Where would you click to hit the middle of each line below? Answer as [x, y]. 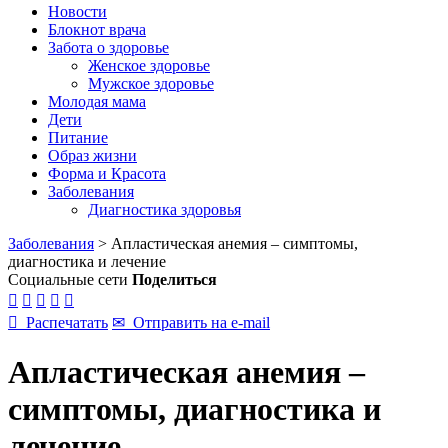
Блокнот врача [97, 29]
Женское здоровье [149, 65]
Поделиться [174, 279]
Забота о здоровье [108, 47]
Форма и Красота [107, 173]
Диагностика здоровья [164, 209]
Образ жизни [92, 155]
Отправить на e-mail [197, 322]
